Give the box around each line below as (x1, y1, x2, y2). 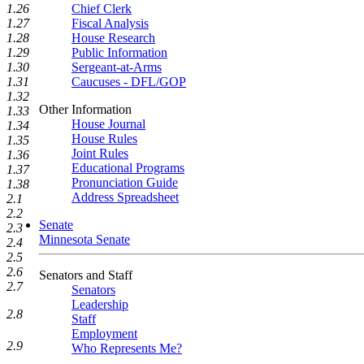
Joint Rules (71, 146, 128, 160)
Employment (71, 327, 137, 340)
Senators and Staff (39, 268, 132, 282)
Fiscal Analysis (71, 16, 149, 30)
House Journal (71, 117, 145, 131)
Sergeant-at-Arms (71, 60, 162, 74)
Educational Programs (71, 161, 184, 175)
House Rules (71, 132, 137, 145)
